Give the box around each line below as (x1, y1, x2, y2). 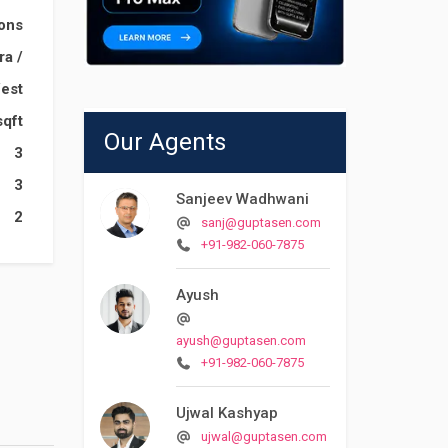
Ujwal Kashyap (175, 404, 278, 422)
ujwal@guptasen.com (200, 429, 327, 444)
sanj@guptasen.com (200, 215, 321, 230)
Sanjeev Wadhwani (175, 190, 309, 208)
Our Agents (103, 128, 226, 156)
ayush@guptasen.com (175, 333, 306, 348)
